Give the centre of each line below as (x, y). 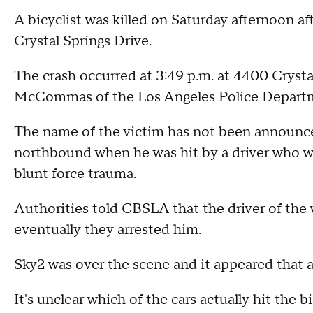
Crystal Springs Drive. (85, 41)
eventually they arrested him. (108, 230)
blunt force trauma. (75, 174)
